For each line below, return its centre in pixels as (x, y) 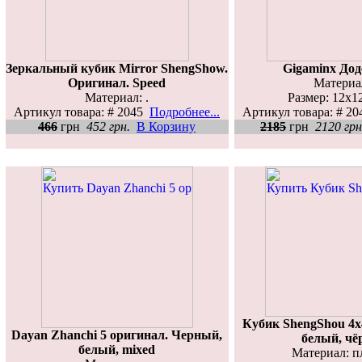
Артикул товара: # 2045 (82, 112)
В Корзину (166, 126)
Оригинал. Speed (117, 82)
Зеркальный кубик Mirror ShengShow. (117, 68)
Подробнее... (185, 112)
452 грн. (108, 126)
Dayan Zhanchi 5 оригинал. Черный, (117, 335)
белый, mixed (117, 349)
